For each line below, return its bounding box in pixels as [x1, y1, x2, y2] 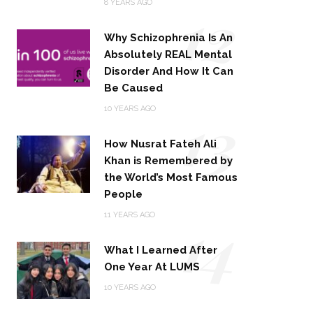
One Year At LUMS [104, 261, 201, 274]
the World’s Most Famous [104, 171, 238, 184]
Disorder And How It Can [104, 65, 234, 78]
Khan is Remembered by [104, 154, 233, 168]
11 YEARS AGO [104, 210, 156, 220]
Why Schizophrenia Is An [104, 31, 233, 45]
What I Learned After [104, 244, 218, 257]
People [104, 188, 143, 201]
